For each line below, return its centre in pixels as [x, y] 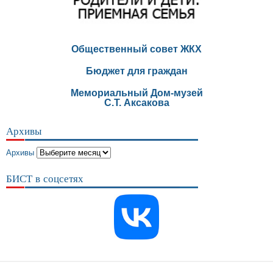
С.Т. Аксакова [136, 103]
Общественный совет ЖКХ [136, 49]
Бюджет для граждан [136, 71]
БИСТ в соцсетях [45, 179]
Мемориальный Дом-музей [136, 93]
